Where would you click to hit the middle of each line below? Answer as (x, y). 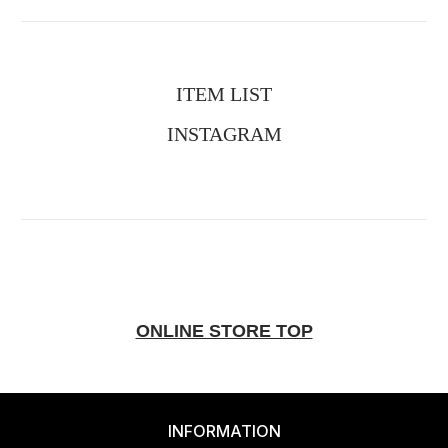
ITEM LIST (224, 94)
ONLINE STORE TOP (224, 330)
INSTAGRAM (224, 134)
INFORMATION (224, 430)
